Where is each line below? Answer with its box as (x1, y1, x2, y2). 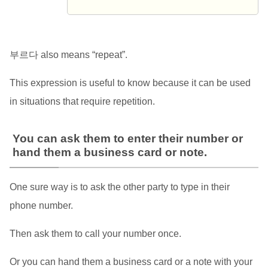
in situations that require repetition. (9, 96, 155, 107)
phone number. (9, 200, 73, 211)
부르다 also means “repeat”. (9, 50, 127, 60)
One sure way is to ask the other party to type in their (9, 182, 230, 193)
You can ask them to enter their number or (12, 132, 243, 145)
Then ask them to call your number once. (9, 229, 181, 239)
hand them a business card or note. (12, 146, 207, 159)
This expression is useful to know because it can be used (9, 78, 251, 89)
